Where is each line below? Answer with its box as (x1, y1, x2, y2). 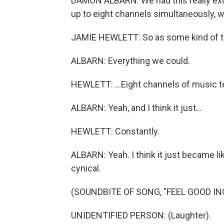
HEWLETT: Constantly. (71, 126, 159, 136)
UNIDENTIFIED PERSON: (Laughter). (71, 210, 211, 220)
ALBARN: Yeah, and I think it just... (71, 102, 202, 113)
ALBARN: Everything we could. (71, 55, 190, 66)
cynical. (71, 163, 101, 173)
